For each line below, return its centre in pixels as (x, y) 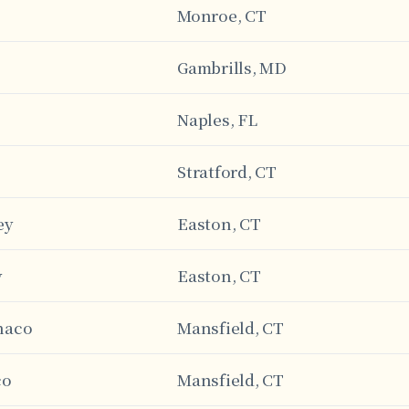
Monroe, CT (222, 15)
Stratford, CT (227, 171)
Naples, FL (217, 119)
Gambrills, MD (232, 67)
